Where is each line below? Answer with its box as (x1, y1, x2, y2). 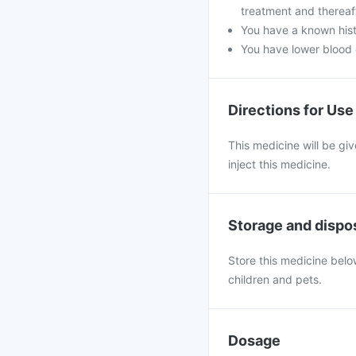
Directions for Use (228, 102, 354, 118)
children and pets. (228, 273, 322, 286)
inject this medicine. (228, 157, 331, 171)
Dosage (228, 332, 281, 349)
